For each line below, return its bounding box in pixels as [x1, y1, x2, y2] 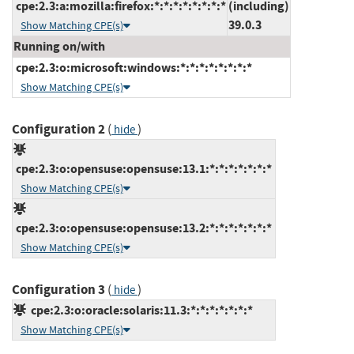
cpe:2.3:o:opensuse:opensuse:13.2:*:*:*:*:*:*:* [13, 219, 272, 236]
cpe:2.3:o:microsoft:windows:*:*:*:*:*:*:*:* [13, 58, 252, 76]
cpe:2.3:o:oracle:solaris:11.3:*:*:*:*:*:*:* [26, 301, 253, 318]
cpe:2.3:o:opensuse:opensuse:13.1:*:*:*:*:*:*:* [13, 160, 272, 177]
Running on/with [13, 37, 105, 55]
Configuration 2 [12, 119, 105, 138]
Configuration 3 [12, 280, 105, 299]
